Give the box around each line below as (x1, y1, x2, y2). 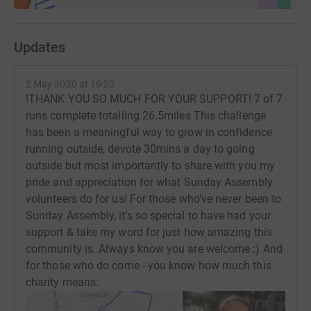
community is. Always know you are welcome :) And (26, 242, 283, 255)
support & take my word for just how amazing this (26, 225, 272, 239)
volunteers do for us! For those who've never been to (26, 192, 282, 205)
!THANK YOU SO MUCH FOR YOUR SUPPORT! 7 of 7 (26, 92, 283, 106)
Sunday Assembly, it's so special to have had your (26, 208, 271, 222)
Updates (14, 38, 65, 56)
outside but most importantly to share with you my (26, 158, 275, 172)
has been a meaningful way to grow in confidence (26, 125, 272, 139)
